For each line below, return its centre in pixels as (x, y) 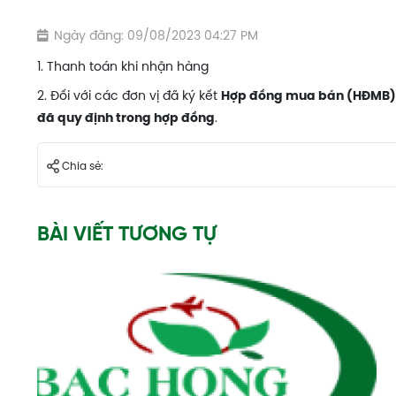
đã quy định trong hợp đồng (126, 117)
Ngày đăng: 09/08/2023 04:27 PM (156, 35)
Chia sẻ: (81, 165)
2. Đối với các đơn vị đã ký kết (129, 95)
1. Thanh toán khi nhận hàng (123, 66)
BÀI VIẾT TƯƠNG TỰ (127, 236)
